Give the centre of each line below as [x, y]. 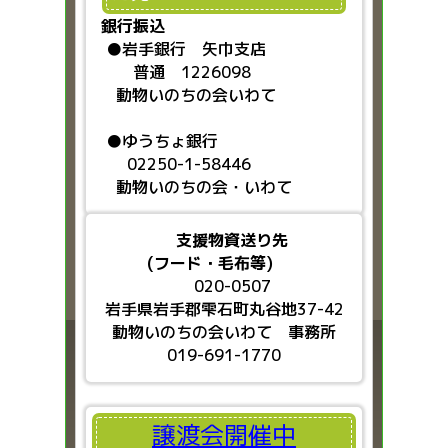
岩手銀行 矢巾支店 [202, 48]
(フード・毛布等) [200, 262]
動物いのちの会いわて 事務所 [224, 331]
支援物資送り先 [232, 239]
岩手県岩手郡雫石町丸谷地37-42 [224, 308]
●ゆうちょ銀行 [175, 140]
